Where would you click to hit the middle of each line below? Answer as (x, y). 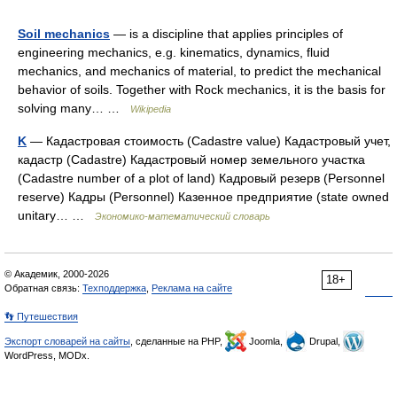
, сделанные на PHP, (178, 341)
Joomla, (266, 341)
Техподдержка (114, 288)
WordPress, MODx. (47, 355)
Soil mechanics (64, 34)
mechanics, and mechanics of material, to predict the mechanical (199, 71)
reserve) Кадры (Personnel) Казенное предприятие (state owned (203, 197)
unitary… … (56, 215)
